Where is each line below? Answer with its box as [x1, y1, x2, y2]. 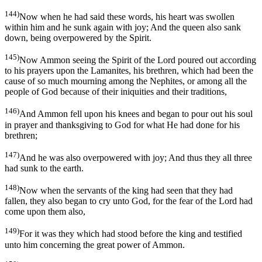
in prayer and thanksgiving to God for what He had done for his [5, 119, 240, 130]
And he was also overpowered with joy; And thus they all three [19, 152, 252, 163]
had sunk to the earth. [5, 163, 84, 173]
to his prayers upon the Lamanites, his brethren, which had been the [5, 65, 253, 76]
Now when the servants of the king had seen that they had [19, 185, 233, 196]
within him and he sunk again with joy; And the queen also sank [5, 22, 241, 32]
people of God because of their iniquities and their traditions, [5, 87, 227, 97]
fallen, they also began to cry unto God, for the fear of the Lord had [5, 196, 253, 206]
